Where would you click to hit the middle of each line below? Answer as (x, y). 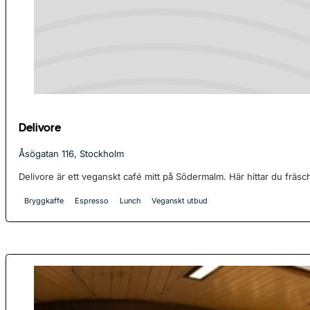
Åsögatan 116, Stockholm (72, 153)
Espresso (92, 201)
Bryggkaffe (44, 201)
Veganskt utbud (180, 201)
